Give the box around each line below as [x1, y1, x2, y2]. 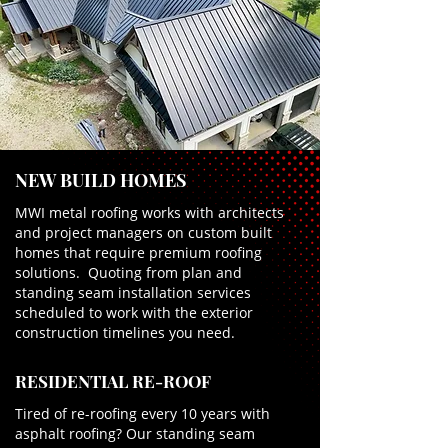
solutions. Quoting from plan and [15, 263, 242, 282]
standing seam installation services [15, 283, 251, 302]
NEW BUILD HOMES [15, 168, 187, 192]
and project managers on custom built [15, 223, 272, 242]
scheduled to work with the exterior [15, 303, 253, 322]
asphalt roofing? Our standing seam [15, 424, 255, 443]
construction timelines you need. [15, 323, 235, 342]
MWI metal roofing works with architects [15, 203, 284, 222]
